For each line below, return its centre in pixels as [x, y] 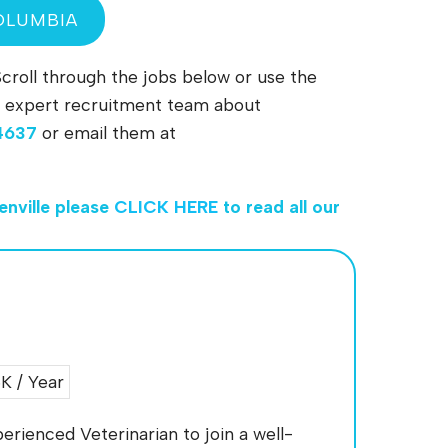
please [84, 206]
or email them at [106, 133]
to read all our [279, 206]
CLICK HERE [166, 206]
